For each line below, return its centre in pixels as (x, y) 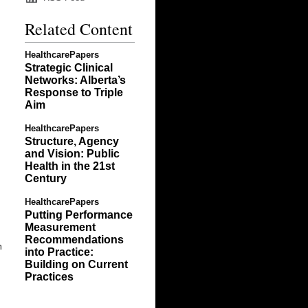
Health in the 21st (70, 166)
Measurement (60, 227)
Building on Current (76, 264)
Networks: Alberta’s (75, 80)
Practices (49, 277)
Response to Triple (74, 92)
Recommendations (74, 240)
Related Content (79, 29)
